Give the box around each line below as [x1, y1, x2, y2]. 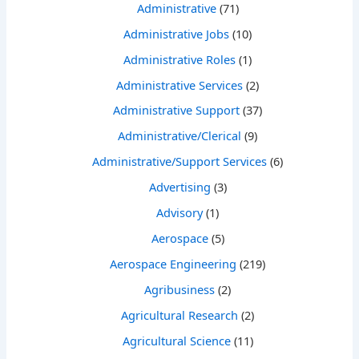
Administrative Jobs [123, 25, 229, 42]
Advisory [156, 204, 203, 221]
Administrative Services [116, 76, 243, 93]
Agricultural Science [122, 332, 231, 349]
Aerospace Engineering [110, 256, 236, 272]
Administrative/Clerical [118, 127, 241, 144]
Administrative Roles [123, 50, 236, 67]
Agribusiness [144, 281, 215, 297]
